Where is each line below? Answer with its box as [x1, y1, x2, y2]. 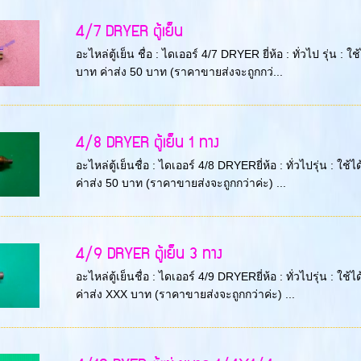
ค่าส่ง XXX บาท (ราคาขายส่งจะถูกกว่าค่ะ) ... [75, 288, 295, 301]
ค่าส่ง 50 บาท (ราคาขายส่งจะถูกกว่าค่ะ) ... [75, 176, 286, 190]
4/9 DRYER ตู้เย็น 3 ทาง [75, 241, 222, 268]
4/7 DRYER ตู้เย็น [75, 19, 183, 46]
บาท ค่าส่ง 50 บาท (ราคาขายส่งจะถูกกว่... [75, 65, 283, 79]
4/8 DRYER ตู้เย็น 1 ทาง [75, 130, 219, 157]
